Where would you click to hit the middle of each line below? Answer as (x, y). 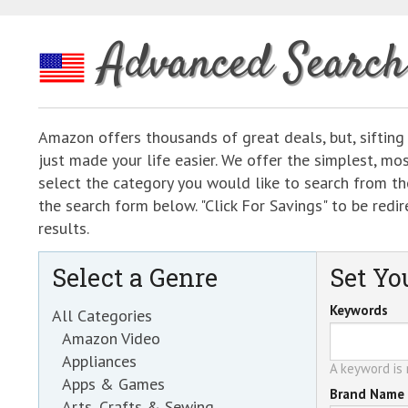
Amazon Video (112, 339)
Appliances (100, 362)
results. (64, 228)
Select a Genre (134, 277)
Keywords (358, 311)
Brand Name (367, 394)
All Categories (102, 316)
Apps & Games (114, 384)
